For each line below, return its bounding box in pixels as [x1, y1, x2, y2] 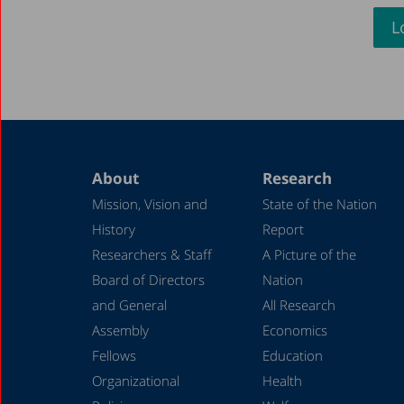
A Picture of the [262, 244, 356, 263]
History [92, 219, 135, 238]
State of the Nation [262, 194, 377, 213]
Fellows [92, 345, 136, 364]
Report [262, 219, 304, 238]
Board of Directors [92, 270, 205, 289]
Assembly [92, 320, 149, 339]
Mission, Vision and [92, 194, 207, 213]
